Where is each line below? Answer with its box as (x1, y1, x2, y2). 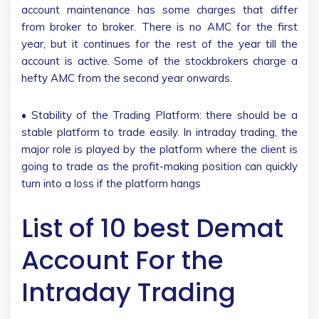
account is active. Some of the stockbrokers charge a (21, 53, 298, 68)
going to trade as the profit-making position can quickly (21, 159, 298, 173)
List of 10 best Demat (21, 209, 283, 246)
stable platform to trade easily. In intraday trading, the (21, 125, 298, 139)
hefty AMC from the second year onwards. (21, 70, 232, 85)
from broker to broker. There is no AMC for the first (21, 19, 298, 33)
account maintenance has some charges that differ (21, 2, 298, 16)
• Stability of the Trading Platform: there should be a (21, 108, 298, 122)
